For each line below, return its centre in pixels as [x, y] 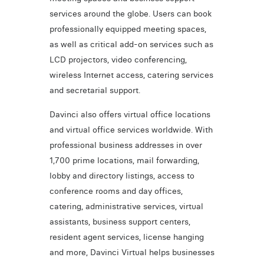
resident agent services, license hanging [126, 237]
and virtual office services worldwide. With [131, 129]
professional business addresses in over [126, 145]
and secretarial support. [95, 90]
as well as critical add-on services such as [131, 44]
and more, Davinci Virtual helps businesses [132, 252]
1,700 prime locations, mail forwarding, [124, 160]
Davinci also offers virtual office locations [130, 114]
